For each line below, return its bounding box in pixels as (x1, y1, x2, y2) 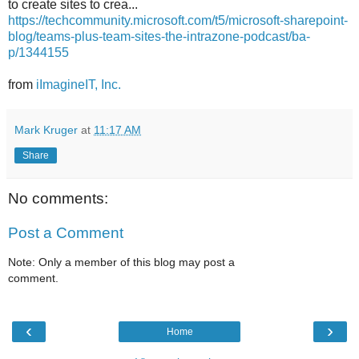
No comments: (8, 189, 108, 207)
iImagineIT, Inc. (36, 77, 121, 91)
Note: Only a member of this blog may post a (8, 255, 235, 268)
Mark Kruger (14, 123, 78, 136)
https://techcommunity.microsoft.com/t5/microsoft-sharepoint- (8, 13, 348, 27)
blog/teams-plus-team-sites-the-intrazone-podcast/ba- (8, 29, 310, 43)
